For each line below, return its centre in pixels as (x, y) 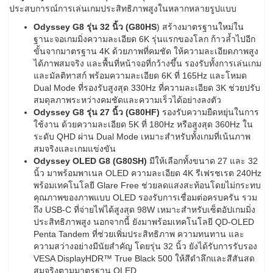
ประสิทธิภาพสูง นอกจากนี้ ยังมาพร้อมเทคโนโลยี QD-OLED (144, 222)
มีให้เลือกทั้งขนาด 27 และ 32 (204, 161)
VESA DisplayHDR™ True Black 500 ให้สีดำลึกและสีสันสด (144, 259)
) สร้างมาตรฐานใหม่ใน (200, 27)
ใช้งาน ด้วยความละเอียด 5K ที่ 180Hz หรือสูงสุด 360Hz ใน (143, 125)
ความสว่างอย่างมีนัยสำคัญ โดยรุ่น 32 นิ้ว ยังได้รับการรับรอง (145, 246)
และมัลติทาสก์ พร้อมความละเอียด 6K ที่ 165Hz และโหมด (140, 76)
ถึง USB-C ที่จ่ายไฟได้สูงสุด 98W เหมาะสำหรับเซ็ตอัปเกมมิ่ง (144, 210)
